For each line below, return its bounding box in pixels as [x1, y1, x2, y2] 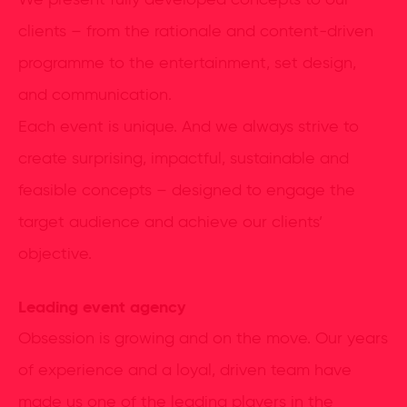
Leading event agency [18, 300, 185, 316]
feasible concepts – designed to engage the [18, 183, 355, 199]
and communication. [18, 87, 172, 104]
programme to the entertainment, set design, [18, 55, 356, 72]
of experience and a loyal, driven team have [18, 362, 352, 379]
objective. [18, 246, 92, 263]
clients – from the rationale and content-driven [18, 24, 373, 40]
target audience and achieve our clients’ [18, 214, 323, 231]
